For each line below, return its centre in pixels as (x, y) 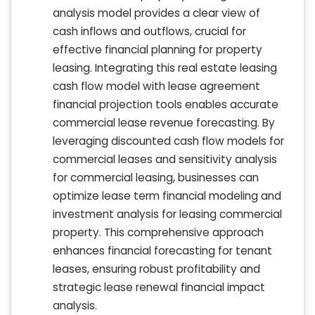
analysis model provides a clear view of (156, 13)
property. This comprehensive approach (158, 233)
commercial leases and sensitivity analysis (165, 160)
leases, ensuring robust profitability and (156, 269)
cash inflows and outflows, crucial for (149, 32)
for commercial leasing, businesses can (156, 178)
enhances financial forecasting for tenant (162, 251)
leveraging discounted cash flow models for (168, 141)
